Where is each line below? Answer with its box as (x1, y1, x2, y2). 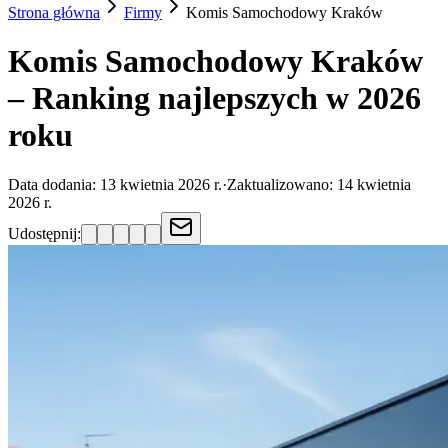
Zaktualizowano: (227, 175, 337, 193)
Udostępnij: (8, 224, 81, 242)
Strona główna (8, 4, 100, 21)
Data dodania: (8, 175, 100, 193)
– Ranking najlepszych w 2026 (8, 80, 421, 117)
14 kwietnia (337, 175, 411, 193)
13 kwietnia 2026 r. (100, 175, 222, 193)
